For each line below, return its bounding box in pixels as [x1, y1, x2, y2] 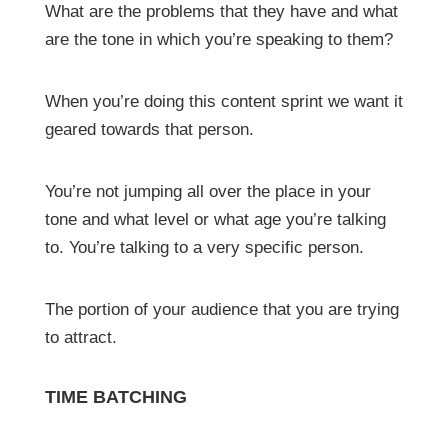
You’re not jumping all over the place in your [44, 181, 371, 201]
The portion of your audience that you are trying [44, 299, 399, 319]
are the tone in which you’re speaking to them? [44, 29, 393, 49]
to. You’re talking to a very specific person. [44, 237, 364, 257]
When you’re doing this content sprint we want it [44, 91, 403, 111]
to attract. [44, 327, 117, 347]
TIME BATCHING [44, 386, 187, 407]
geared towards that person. [44, 119, 254, 139]
